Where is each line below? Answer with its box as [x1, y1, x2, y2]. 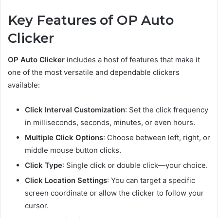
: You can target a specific [107, 176, 195, 185]
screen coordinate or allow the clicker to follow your [25, 188, 204, 198]
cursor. [25, 201, 49, 211]
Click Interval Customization [25, 105, 125, 115]
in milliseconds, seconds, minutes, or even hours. [25, 118, 195, 127]
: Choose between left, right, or [103, 133, 210, 143]
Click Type [25, 161, 62, 170]
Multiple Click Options [25, 133, 103, 143]
